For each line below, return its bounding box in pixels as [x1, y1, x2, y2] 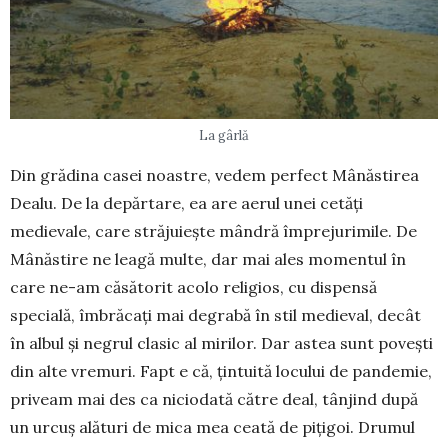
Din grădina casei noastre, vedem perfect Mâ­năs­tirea [10, 164, 419, 185]
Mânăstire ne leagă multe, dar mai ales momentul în [10, 248, 406, 269]
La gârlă [199, 126, 249, 144]
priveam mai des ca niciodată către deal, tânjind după [10, 388, 418, 409]
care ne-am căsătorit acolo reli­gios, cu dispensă [10, 276, 377, 297]
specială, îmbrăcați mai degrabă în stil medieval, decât [10, 304, 421, 325]
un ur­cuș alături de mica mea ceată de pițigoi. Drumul [10, 416, 415, 437]
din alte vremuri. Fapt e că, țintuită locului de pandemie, [10, 360, 432, 381]
